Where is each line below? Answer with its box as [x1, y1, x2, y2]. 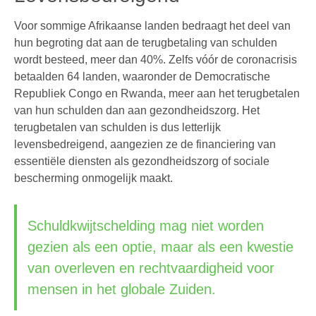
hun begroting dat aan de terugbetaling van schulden [14, 37, 277, 49]
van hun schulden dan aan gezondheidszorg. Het [14, 104, 260, 116]
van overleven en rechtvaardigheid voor [28, 260, 274, 276]
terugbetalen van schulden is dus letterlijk [14, 121, 221, 133]
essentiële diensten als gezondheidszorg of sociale [14, 155, 269, 167]
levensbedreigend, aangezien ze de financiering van [14, 138, 276, 150]
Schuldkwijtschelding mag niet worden [28, 218, 264, 233]
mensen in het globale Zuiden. [28, 281, 216, 297]
